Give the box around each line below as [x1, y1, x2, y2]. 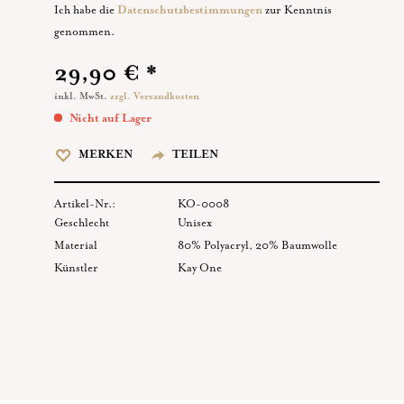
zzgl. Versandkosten [109, 90, 199, 102]
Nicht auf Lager [66, 111, 151, 125]
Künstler [53, 260, 98, 275]
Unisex [178, 215, 213, 230]
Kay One [178, 260, 223, 275]
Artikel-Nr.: [53, 196, 115, 211]
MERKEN [78, 147, 133, 161]
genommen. [53, 24, 115, 39]
